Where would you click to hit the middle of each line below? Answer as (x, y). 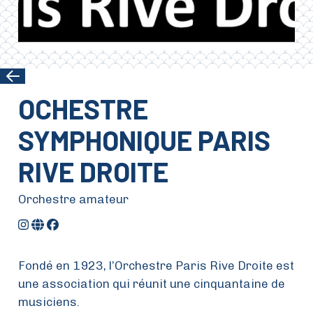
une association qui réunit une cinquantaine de (152, 283)
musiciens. (49, 301)
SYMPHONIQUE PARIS (145, 140)
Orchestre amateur (74, 199)
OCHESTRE (83, 108)
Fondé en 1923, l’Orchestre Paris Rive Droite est (156, 265)
